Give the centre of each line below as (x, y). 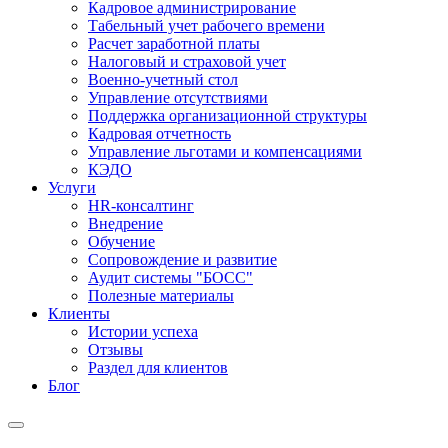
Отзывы (115, 349)
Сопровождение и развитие (182, 259)
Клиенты (79, 313)
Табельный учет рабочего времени (206, 25)
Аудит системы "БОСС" (170, 277)
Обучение (121, 241)
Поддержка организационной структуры (227, 115)
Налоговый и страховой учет (187, 61)
